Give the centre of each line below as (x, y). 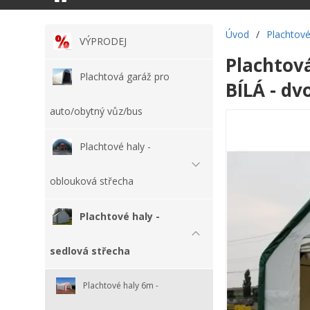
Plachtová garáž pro (125, 76)
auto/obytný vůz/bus (96, 111)
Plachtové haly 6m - (121, 285)
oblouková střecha (92, 181)
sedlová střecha (90, 250)
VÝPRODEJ (103, 41)
